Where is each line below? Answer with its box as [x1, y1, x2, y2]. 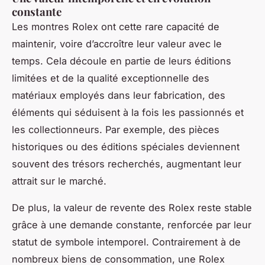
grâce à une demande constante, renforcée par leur [12, 218, 251, 231]
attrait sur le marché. [12, 174, 106, 187]
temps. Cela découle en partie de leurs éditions [12, 54, 231, 67]
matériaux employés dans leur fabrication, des [12, 89, 225, 101]
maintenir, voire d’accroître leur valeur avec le [12, 37, 222, 50]
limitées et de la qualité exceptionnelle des [12, 72, 209, 84]
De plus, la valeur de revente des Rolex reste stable [12, 201, 252, 214]
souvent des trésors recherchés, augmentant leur [12, 157, 241, 170]
